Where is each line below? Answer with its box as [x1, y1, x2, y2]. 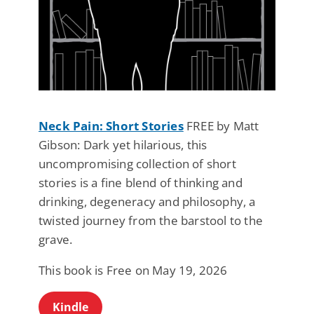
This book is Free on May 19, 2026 [39, 262, 228, 279]
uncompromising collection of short [39, 156, 236, 172]
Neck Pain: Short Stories [39, 118, 184, 135]
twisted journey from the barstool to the [39, 212, 264, 229]
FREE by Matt [183, 118, 259, 135]
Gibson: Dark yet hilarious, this [39, 137, 207, 153]
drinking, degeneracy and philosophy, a [39, 193, 256, 210]
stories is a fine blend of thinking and [39, 175, 243, 191]
